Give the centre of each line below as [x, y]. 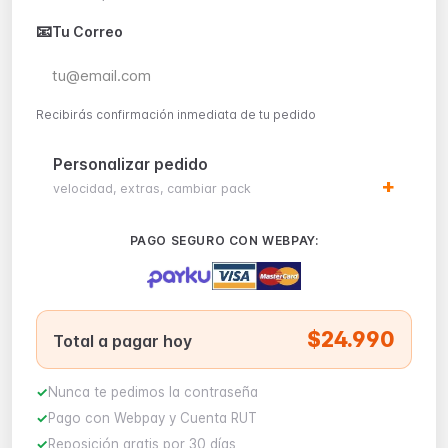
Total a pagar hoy [122, 340]
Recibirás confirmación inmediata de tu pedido [176, 114]
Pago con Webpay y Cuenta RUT [152, 417]
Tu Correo [87, 31]
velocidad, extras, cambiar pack [152, 188]
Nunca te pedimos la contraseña [153, 392]
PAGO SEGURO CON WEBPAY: [224, 241]
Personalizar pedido [130, 164]
